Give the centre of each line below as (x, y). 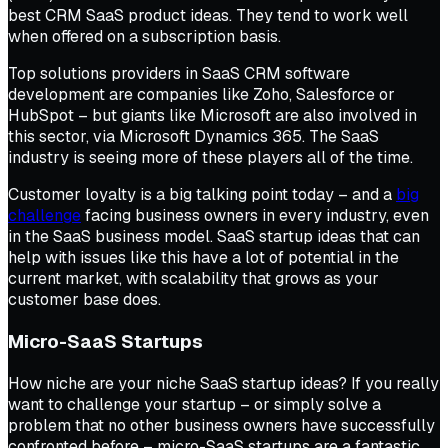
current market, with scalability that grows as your (193, 279)
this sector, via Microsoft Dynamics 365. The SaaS (193, 137)
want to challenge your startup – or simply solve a (194, 404)
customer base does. (84, 300)
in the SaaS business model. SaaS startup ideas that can (214, 237)
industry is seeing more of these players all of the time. (210, 158)
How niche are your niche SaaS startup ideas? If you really (223, 383)
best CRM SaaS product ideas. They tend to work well (208, 16)
